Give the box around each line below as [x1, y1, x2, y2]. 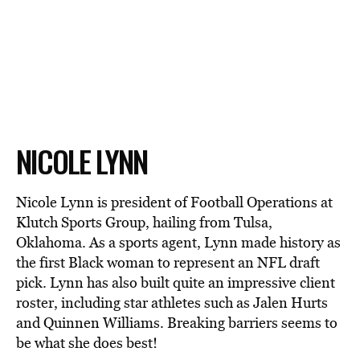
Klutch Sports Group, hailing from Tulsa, [16, 212, 272, 232]
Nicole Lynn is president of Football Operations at [16, 192, 333, 212]
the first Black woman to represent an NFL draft [16, 252, 320, 272]
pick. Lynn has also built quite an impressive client [16, 272, 335, 292]
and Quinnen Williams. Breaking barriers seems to [16, 313, 337, 333]
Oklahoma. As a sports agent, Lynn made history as [16, 232, 341, 252]
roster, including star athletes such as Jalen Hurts [16, 292, 328, 313]
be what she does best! [16, 333, 157, 353]
